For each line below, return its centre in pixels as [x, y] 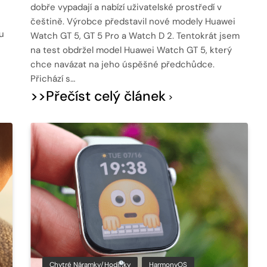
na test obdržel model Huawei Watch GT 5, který [131, 50]
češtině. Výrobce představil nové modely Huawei [133, 21]
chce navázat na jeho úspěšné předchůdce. [123, 64]
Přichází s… [53, 78]
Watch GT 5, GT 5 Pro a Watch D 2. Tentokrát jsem [135, 35]
